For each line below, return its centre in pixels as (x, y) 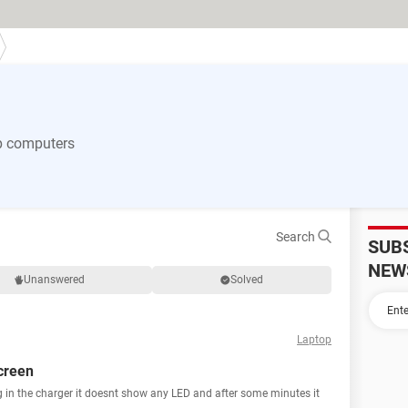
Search (297, 237)
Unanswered (54, 280)
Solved (247, 280)
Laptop (314, 340)
